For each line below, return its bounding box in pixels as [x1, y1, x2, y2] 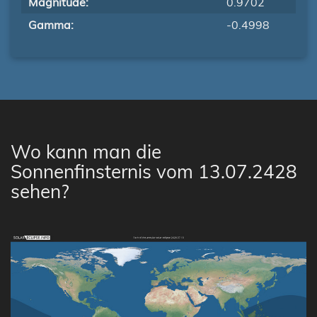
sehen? [11, 180, 69, 203]
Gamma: [28, 18, 74, 32]
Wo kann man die [11, 140, 161, 163]
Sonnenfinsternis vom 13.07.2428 [11, 160, 297, 183]
